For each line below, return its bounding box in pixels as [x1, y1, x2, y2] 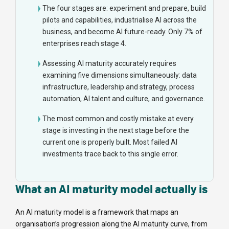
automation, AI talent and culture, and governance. [42, 95, 205, 103]
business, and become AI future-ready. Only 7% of [42, 28, 202, 36]
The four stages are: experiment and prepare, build [42, 4, 206, 13]
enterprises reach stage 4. [42, 39, 126, 48]
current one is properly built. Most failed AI [42, 138, 177, 147]
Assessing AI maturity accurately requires [42, 59, 176, 68]
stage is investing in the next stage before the [42, 126, 189, 135]
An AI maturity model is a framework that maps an [15, 208, 178, 217]
